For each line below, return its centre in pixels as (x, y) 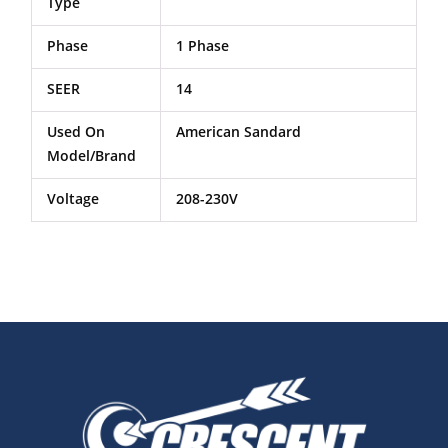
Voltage (73, 198)
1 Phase (202, 45)
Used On (76, 131)
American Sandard (238, 131)
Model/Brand (91, 155)
